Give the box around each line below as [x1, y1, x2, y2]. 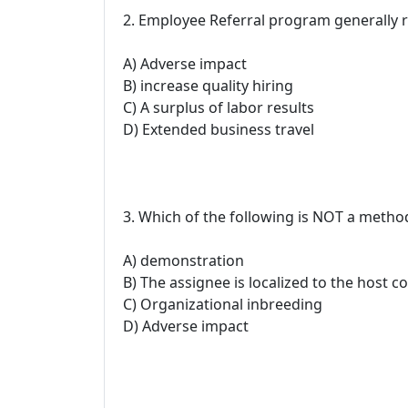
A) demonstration [123, 250, 244, 270]
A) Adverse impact [123, 53, 247, 74]
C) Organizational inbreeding [123, 293, 322, 314]
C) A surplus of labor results [123, 97, 314, 117]
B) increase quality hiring [123, 75, 293, 96]
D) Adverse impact [123, 315, 249, 336]
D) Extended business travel [123, 118, 314, 139]
